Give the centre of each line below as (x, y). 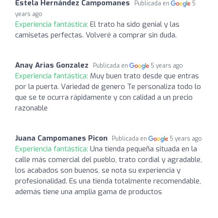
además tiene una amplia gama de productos (89, 191)
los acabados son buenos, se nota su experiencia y (98, 170)
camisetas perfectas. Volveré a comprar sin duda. (96, 35)
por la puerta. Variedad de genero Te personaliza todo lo (108, 86)
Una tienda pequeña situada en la (144, 149)
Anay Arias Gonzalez (52, 65)
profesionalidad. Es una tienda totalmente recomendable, (108, 181)
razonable (31, 108)
